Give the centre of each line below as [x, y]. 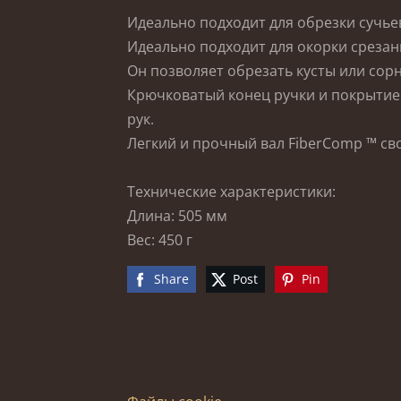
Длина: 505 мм [179, 216]
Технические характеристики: [233, 192]
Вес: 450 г [160, 240]
